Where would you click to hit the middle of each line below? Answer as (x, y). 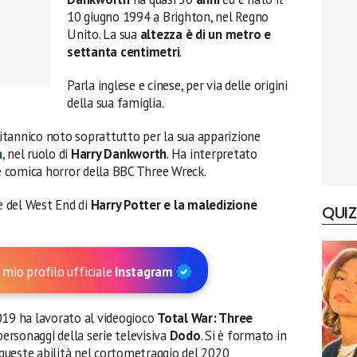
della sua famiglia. (116, 103)
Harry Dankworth (119, 154)
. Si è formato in (243, 335)
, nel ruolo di (36, 154)
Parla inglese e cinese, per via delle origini (177, 85)
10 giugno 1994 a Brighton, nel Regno (168, 17)
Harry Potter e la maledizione (174, 205)
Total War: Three (205, 318)
